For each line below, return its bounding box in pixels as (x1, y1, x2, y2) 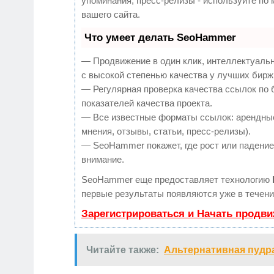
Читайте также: (86, 245, 159, 256)
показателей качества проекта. (81, 98, 212, 109)
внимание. (81, 154, 124, 165)
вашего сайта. (81, 9, 140, 20)
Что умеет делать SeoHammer (84, 32, 236, 44)
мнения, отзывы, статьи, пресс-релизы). (81, 126, 251, 137)
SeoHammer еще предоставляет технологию (81, 174, 272, 185)
